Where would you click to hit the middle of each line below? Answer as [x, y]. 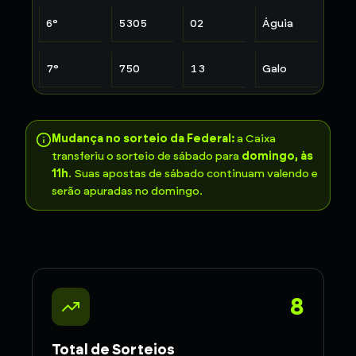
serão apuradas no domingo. [127, 191]
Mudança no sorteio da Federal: [143, 139]
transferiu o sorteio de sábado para [147, 156]
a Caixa [255, 139]
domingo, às [277, 156]
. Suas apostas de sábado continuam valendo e [193, 174]
